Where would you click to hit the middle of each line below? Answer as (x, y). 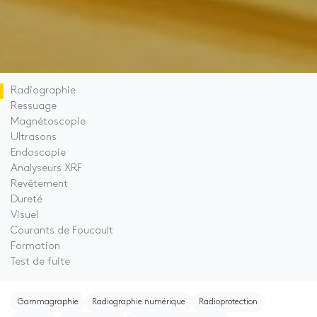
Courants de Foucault (62, 231)
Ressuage (34, 106)
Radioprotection (228, 302)
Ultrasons (34, 138)
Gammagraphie (48, 302)
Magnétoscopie (48, 122)
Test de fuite (40, 262)
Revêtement (39, 184)
